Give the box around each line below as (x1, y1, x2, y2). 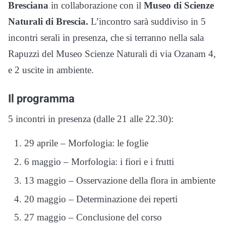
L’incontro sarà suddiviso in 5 (91, 16, 206, 27)
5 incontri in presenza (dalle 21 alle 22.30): (8, 114, 174, 125)
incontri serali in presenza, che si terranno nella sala (8, 32, 204, 43)
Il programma (8, 92, 75, 105)
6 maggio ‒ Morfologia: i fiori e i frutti (24, 156, 174, 167)
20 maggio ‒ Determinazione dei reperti (24, 193, 178, 204)
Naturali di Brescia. (8, 16, 91, 27)
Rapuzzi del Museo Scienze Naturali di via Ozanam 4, (8, 48, 216, 60)
